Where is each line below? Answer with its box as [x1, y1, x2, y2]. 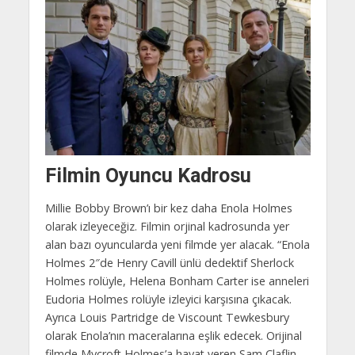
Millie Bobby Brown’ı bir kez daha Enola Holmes [44, 200, 292, 216]
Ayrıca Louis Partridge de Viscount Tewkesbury [44, 309, 289, 325]
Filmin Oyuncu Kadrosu [44, 164, 251, 188]
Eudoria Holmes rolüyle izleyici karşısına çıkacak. [44, 291, 292, 307]
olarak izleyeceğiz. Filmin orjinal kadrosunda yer [44, 218, 289, 234]
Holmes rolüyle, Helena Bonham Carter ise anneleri [44, 273, 309, 288]
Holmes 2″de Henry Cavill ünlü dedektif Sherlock [44, 254, 294, 270]
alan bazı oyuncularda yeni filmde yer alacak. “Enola [44, 236, 310, 252]
